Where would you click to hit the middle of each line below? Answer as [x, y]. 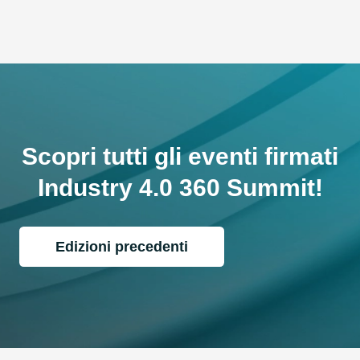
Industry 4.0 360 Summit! [180, 188]
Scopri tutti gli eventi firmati [180, 157]
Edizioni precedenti [122, 246]
